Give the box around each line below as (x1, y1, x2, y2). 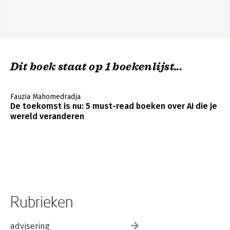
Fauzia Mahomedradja (10, 92, 81, 101)
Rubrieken (10, 192, 73, 210)
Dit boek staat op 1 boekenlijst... (10, 60, 183, 73)
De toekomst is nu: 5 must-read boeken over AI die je (10, 101, 217, 111)
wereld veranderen (10, 111, 84, 121)
